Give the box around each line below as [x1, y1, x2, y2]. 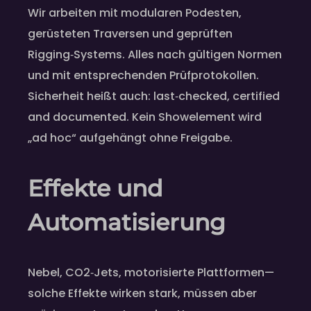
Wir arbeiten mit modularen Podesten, [28, 5, 242, 22]
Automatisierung [28, 208, 226, 237]
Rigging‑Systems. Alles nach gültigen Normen [28, 47, 282, 63]
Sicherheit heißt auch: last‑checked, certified [28, 88, 280, 105]
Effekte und [28, 174, 163, 203]
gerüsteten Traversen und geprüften [28, 26, 233, 42]
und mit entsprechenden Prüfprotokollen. [28, 67, 259, 84]
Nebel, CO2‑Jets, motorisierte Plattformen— [28, 264, 274, 281]
